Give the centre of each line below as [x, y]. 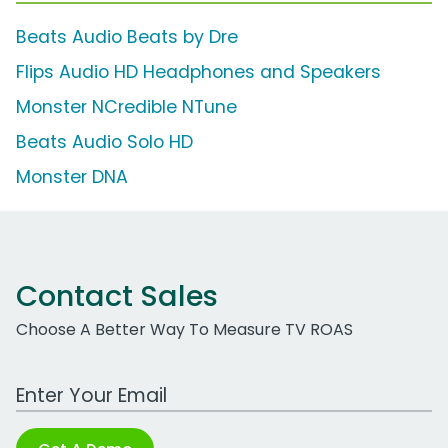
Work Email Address [93, 385]
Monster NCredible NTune [126, 107]
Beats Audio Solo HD [104, 142]
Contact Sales [117, 296]
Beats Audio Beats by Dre [127, 37]
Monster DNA [72, 177]
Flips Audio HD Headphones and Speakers [198, 72]
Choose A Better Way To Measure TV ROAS [184, 330]
